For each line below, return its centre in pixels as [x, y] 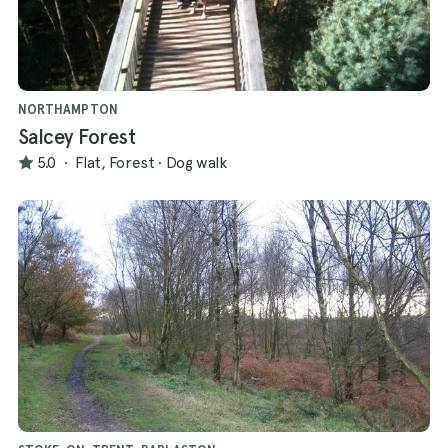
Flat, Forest [114, 162]
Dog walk [196, 162]
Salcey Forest [77, 137]
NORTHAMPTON [68, 110]
